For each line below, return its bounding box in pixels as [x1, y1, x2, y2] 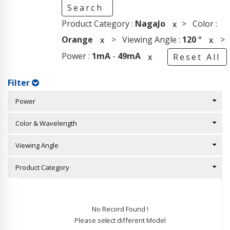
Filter [8, 77, 32, 88]
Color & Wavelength [11, 119, 77, 128]
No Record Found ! [92, 204, 148, 214]
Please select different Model [74, 216, 166, 225]
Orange [61, 33, 93, 45]
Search [67, 2, 107, 13]
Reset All [172, 51, 221, 63]
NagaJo [135, 17, 165, 29]
